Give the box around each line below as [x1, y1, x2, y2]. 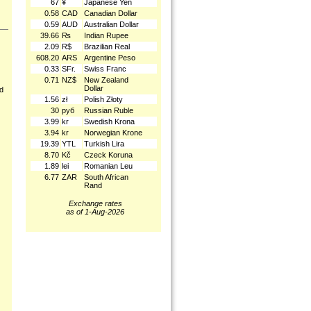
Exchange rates [68, 199, 122, 208]
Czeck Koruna [84, 151, 133, 159]
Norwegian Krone [84, 128, 142, 137]
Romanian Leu [84, 162, 133, 170]
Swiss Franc [84, 65, 126, 73]
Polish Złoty [84, 95, 123, 103]
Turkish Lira [84, 140, 124, 148]
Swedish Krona [84, 117, 135, 126]
